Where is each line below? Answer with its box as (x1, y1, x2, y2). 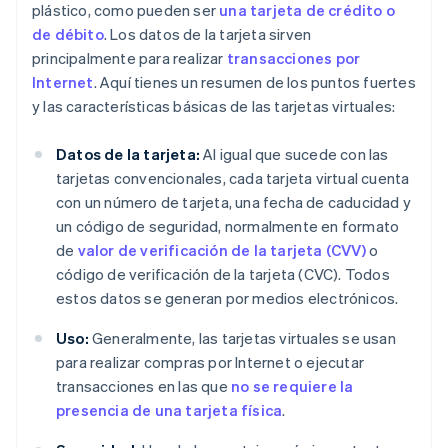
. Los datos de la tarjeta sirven (103, 24, 312, 45)
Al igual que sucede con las (200, 144, 389, 165)
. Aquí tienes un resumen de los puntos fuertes (93, 72, 416, 93)
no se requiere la (231, 376, 354, 397)
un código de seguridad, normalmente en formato (56, 216, 400, 237)
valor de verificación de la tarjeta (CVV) (77, 240, 366, 261)
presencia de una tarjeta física (56, 400, 283, 421)
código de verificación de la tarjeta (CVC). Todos (56, 264, 390, 285)
